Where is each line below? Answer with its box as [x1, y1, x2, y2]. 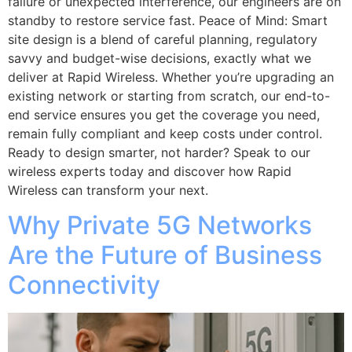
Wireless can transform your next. [8, 182, 208, 198]
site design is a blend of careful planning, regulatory [8, 31, 317, 47]
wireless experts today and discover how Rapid [8, 163, 291, 179]
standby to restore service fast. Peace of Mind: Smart [8, 13, 328, 28]
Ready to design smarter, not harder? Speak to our [8, 145, 310, 160]
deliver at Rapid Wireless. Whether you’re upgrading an [8, 69, 334, 85]
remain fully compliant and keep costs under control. [8, 126, 322, 141]
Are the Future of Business [8, 240, 322, 271]
